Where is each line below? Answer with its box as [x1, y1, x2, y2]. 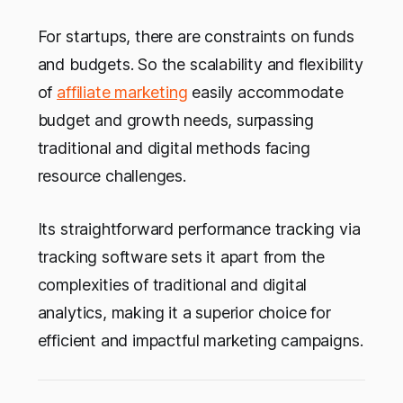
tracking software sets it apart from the [37, 247, 326, 267]
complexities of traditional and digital [37, 275, 308, 295]
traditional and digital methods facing [37, 139, 310, 158]
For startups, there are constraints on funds [37, 27, 354, 47]
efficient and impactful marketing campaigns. [37, 331, 363, 351]
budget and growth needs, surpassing [37, 111, 315, 130]
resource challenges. [37, 166, 186, 186]
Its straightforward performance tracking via [37, 219, 361, 239]
